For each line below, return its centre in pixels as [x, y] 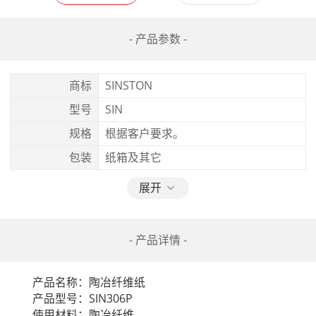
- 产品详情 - [158, 240]
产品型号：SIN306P [71, 298]
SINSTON [128, 85]
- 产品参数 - [158, 39]
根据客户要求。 [144, 133]
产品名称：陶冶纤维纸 [77, 282]
